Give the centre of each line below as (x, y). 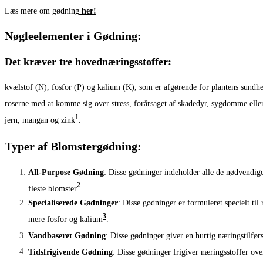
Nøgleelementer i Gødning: (73, 36)
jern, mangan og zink (40, 120)
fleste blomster (53, 188)
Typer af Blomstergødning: (73, 146)
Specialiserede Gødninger (73, 203)
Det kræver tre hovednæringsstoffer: (88, 62)
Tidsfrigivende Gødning (70, 252)
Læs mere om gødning (42, 11)
